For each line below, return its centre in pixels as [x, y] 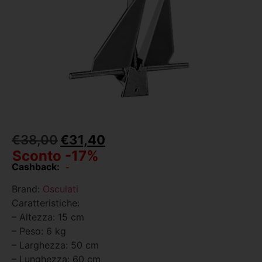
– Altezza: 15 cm [48, 217]
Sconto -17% [56, 156]
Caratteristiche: [46, 203]
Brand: [27, 189]
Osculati [61, 189]
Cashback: [36, 167]
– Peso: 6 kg [39, 231]
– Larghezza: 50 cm [55, 245]
